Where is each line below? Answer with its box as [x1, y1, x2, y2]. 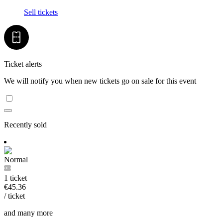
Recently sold [4, 120, 47, 129]
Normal [4, 155, 28, 164]
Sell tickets [24, 8, 58, 17]
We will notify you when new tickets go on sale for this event [4, 77, 196, 86]
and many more [4, 209, 53, 218]
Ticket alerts [4, 60, 42, 69]
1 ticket [4, 174, 27, 183]
